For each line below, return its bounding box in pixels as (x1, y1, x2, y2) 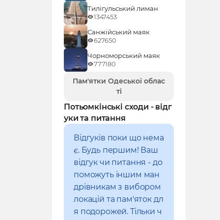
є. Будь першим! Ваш (74, 145, 158, 155)
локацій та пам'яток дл (74, 194, 164, 204)
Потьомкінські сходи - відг (64, 102, 172, 111)
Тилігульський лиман (87, 4, 158, 12)
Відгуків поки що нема (74, 133, 164, 142)
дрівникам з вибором (74, 182, 161, 192)
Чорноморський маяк (87, 51, 160, 59)
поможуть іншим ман (74, 169, 160, 179)
